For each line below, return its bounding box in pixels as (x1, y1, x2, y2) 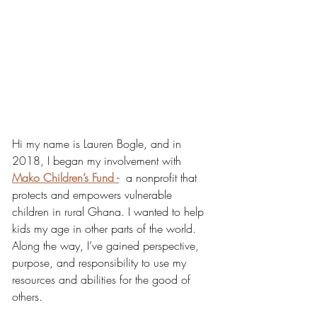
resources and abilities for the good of (12, 271, 194, 287)
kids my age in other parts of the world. (12, 220, 200, 236)
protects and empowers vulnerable (12, 186, 175, 202)
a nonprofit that (119, 169, 200, 185)
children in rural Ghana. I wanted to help (12, 203, 207, 219)
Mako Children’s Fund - (12, 169, 119, 185)
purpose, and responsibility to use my (12, 254, 190, 270)
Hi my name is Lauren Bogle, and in (12, 135, 185, 151)
